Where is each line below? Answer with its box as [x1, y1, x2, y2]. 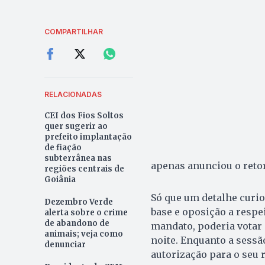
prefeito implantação [44, 132, 132, 143]
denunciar [44, 240, 86, 250]
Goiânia [44, 174, 76, 185]
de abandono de [44, 218, 109, 229]
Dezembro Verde [44, 197, 113, 208]
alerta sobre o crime [44, 208, 128, 218]
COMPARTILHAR [44, 27, 103, 37]
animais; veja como [44, 229, 123, 240]
